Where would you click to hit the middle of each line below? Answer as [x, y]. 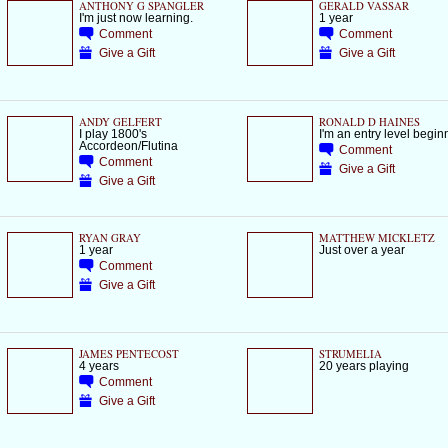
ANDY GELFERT [120, 122]
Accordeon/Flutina [128, 146]
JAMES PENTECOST [128, 354]
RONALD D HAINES [369, 122]
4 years [98, 366]
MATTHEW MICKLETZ [376, 238]
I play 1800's [112, 134]
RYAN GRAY [109, 238]
